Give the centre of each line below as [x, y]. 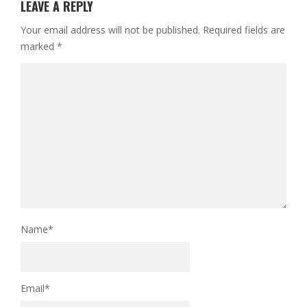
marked [39, 47]
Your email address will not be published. [110, 30]
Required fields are [244, 30]
